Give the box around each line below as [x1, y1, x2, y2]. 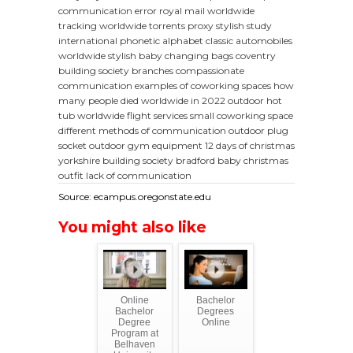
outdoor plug [229, 124, 288, 137]
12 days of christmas [205, 139, 295, 152]
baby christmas [217, 154, 288, 167]
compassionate [176, 65, 244, 77]
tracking [58, 20, 97, 32]
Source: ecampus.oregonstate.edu [58, 191, 211, 203]
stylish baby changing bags [108, 50, 233, 62]
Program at [110, 328, 158, 340]
